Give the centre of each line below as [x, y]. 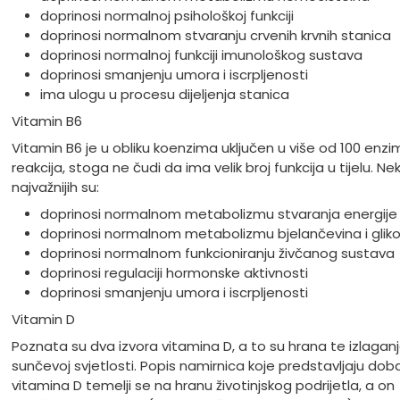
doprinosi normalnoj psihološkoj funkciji [167, 16]
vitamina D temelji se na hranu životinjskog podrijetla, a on [203, 386]
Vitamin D [43, 320]
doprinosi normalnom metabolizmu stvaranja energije [218, 214]
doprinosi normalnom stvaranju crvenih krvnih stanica [215, 36]
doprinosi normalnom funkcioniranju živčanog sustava [217, 254]
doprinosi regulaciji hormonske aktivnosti [174, 273]
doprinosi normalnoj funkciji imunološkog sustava [201, 55]
